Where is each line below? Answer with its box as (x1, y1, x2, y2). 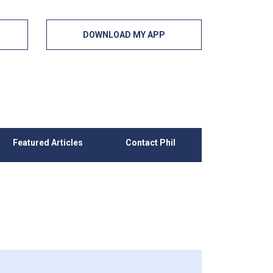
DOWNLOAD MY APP (83, 30, 165, 40)
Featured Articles (12, 138, 83, 147)
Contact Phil (125, 138, 175, 147)
